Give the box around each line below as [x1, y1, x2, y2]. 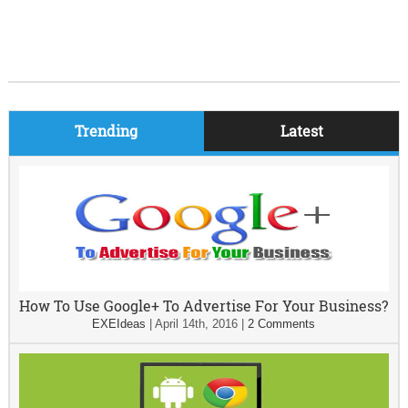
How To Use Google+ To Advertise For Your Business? [19, 296, 389, 315]
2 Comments [248, 317, 316, 331]
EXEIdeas [92, 317, 147, 331]
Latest [280, 121, 323, 140]
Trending [75, 121, 138, 140]
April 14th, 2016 [155, 317, 239, 331]
